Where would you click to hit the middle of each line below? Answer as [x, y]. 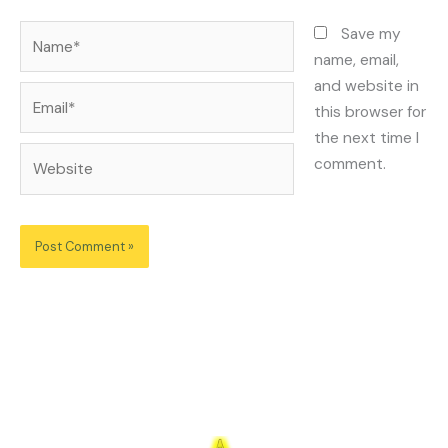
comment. [350, 163]
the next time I [367, 137]
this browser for [370, 111]
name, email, [357, 59]
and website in [367, 85]
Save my [371, 33]
